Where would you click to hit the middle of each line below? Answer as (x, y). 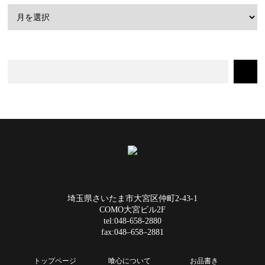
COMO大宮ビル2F (132, 209)
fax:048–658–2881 (132, 232)
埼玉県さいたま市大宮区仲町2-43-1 (132, 198)
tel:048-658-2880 (132, 221)
